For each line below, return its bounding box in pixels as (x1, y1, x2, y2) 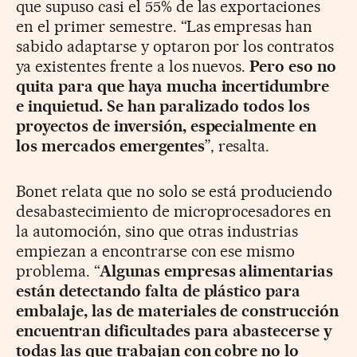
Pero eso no (249, 56, 337, 76)
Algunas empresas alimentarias (99, 261, 334, 280)
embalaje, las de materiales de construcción (16, 300, 339, 320)
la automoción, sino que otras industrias (16, 221, 299, 241)
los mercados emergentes (16, 135, 205, 155)
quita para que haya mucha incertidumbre (16, 76, 330, 96)
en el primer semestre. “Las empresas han (16, 16, 313, 36)
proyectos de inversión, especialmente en (16, 116, 317, 135)
